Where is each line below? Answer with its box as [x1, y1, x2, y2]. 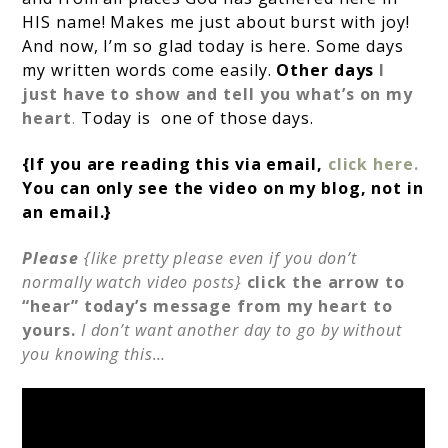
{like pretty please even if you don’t [83, 247, 358, 269]
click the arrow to [246, 271, 405, 293]
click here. [327, 153, 419, 175]
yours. [22, 319, 81, 341]
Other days [276, 59, 375, 81]
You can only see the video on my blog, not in [22, 177, 424, 199]
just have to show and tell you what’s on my [22, 83, 414, 105]
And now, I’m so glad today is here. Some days [22, 35, 404, 57]
